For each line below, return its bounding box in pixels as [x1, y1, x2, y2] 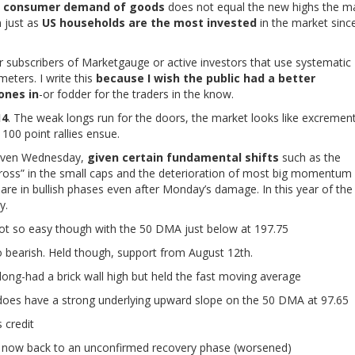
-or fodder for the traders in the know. [39, 86, 234, 101]
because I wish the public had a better [96, 71, 315, 86]
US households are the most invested [42, 15, 257, 30]
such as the [279, 150, 341, 165]
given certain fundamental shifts [87, 150, 279, 165]
